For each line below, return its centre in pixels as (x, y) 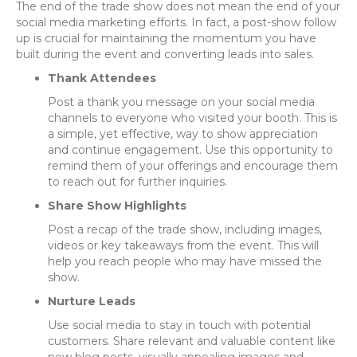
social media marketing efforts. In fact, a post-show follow (176, 23)
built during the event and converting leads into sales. (165, 55)
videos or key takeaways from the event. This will (183, 246)
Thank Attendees (102, 78)
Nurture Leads (92, 302)
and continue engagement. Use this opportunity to (190, 150)
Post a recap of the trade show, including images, (185, 230)
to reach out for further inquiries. (137, 182)
